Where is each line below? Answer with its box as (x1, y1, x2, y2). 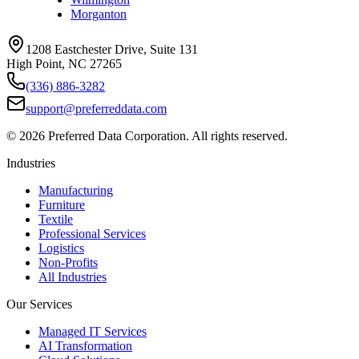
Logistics (38, 241, 84, 256)
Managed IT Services (38, 325, 147, 339)
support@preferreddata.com (26, 102, 167, 116)
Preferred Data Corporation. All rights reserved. (45, 129, 288, 143)
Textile (38, 212, 73, 227)
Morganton (71, 7, 127, 22)
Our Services (6, 297, 72, 312)
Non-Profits (38, 256, 98, 270)
